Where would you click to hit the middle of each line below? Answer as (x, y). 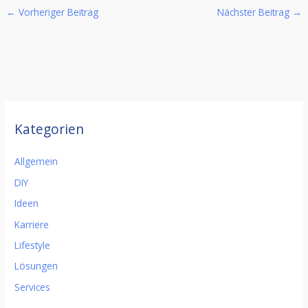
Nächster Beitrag (254, 12)
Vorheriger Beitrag (57, 12)
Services (33, 287)
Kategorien (49, 130)
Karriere (32, 224)
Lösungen (36, 266)
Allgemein (36, 162)
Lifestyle (33, 245)
